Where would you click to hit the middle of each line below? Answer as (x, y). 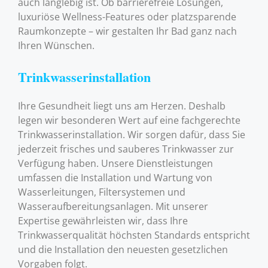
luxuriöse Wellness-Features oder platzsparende (127, 17)
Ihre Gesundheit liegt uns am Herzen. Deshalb (122, 106)
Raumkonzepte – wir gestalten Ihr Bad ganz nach (127, 31)
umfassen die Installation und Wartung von (115, 178)
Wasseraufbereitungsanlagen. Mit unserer (113, 207)
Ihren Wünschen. (56, 46)
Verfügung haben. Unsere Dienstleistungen (115, 164)
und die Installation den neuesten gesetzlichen (123, 250)
